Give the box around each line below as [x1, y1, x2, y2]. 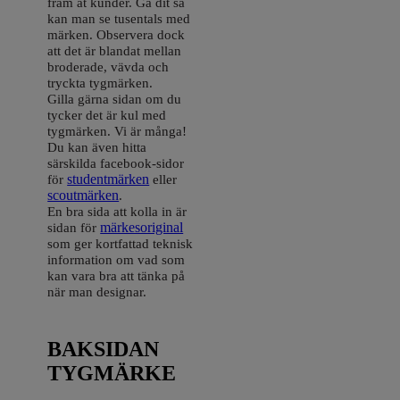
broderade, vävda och [47, 59, 170, 75]
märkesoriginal [100, 220, 184, 236]
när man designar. [47, 284, 147, 300]
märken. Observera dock [47, 27, 186, 43]
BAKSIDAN [47, 337, 160, 362]
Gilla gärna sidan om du [47, 91, 182, 107]
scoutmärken [47, 187, 120, 204]
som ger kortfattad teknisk [47, 236, 194, 252]
